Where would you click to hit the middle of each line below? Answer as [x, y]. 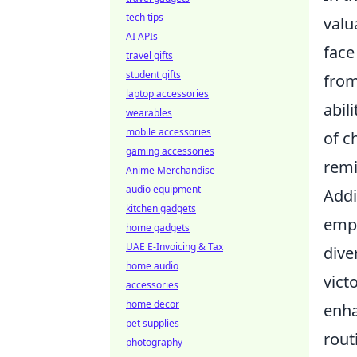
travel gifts [149, 55]
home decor [153, 304]
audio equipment [163, 189]
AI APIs [142, 36]
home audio [152, 266]
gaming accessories [170, 151]
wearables [149, 113]
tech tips [145, 17]
